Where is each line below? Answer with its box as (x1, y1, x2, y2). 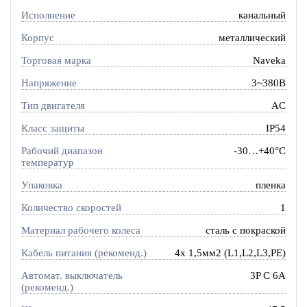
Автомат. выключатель (21, 269, 123, 281)
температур (21, 156, 74, 168)
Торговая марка (21, 55, 91, 66)
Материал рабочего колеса (21, 224, 140, 236)
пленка (256, 179, 286, 191)
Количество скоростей (21, 201, 121, 213)
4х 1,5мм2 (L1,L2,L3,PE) (175, 247, 286, 258)
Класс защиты (21, 123, 84, 134)
